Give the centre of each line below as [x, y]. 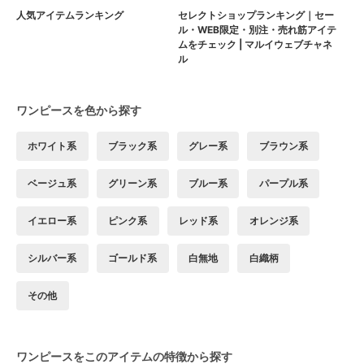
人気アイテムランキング [70, 15]
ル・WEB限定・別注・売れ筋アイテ [257, 30]
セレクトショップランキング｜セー [256, 15]
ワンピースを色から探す [79, 110]
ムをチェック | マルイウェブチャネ [255, 45]
